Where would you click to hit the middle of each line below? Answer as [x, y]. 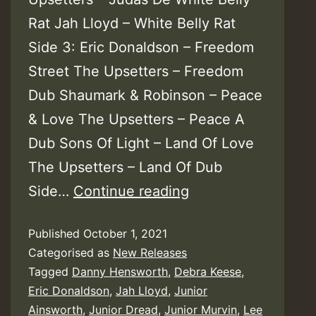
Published [56, 233]
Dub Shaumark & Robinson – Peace [145, 95]
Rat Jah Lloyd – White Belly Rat [132, 23]
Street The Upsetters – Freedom [136, 71]
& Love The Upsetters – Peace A [136, 119]
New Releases [150, 252]
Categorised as [71, 252]
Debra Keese [208, 271]
